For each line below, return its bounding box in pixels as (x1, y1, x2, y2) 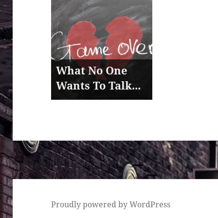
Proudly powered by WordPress (51, 199, 171, 210)
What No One (56, 62, 128, 77)
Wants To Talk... (56, 77, 141, 92)
